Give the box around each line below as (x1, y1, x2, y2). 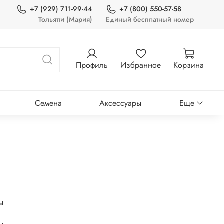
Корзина (173, 59, 204, 71)
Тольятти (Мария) (38, 14, 93, 24)
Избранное (120, 59, 161, 71)
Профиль (76, 59, 108, 71)
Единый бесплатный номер (106, 14, 194, 24)
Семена (34, 97, 62, 109)
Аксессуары (99, 97, 142, 109)
